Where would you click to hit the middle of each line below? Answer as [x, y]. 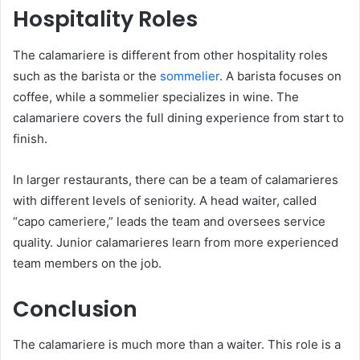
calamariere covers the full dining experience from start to [178, 117]
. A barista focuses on [280, 76]
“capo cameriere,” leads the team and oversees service [169, 221]
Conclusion [75, 309]
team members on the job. [87, 263]
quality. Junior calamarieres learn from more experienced [176, 242]
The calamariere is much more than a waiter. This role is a [177, 345]
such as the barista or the [86, 76]
